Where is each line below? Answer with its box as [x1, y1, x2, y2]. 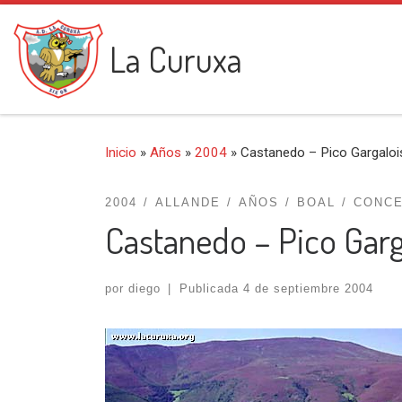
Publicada [179, 281, 243, 295]
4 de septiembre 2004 [242, 281, 373, 295]
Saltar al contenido [24, 17, 140, 34]
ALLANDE [154, 196, 221, 210]
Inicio [105, 144, 136, 161]
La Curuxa [109, 37, 242, 81]
